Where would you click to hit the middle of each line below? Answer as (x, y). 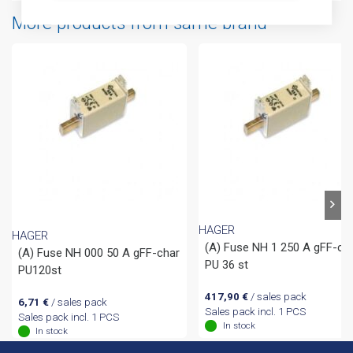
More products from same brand (139, 24)
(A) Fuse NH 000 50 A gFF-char (98, 253)
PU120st (39, 271)
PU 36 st (227, 264)
